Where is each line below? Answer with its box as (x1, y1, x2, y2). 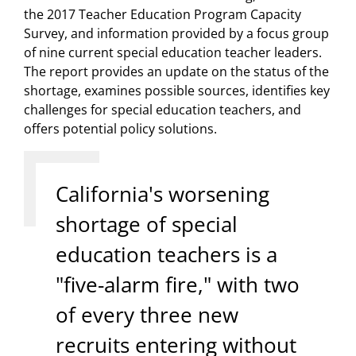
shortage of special (56, 210, 238, 239)
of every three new (56, 300, 238, 330)
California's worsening (56, 180, 269, 209)
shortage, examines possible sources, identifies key (24, 82, 330, 100)
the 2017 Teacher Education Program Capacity (24, 6, 301, 24)
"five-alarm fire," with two (56, 270, 300, 300)
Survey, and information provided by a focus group (24, 25, 329, 43)
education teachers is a (56, 240, 277, 269)
